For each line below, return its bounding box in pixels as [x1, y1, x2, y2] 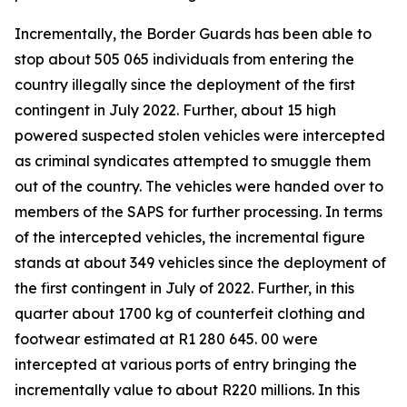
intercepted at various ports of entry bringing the [15, 355, 357, 373]
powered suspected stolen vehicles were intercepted [15, 126, 385, 144]
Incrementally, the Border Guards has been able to [15, 25, 372, 43]
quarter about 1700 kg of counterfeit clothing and [15, 304, 365, 323]
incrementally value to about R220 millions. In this [15, 381, 360, 399]
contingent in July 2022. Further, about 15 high [15, 101, 336, 119]
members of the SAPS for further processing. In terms [15, 203, 382, 221]
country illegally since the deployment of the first [15, 75, 355, 94]
